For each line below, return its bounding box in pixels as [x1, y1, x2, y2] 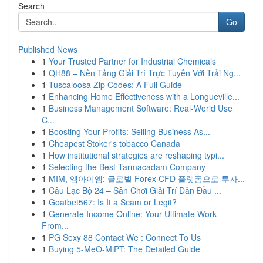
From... [42, 220, 69, 231]
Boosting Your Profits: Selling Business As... [49, 126, 210, 137]
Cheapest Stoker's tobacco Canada [49, 137, 180, 149]
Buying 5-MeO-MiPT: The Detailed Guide [49, 243, 200, 255]
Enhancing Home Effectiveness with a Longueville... [49, 90, 240, 102]
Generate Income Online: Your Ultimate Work [49, 208, 217, 220]
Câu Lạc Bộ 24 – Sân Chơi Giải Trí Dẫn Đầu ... [49, 184, 221, 196]
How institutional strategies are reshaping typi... [49, 149, 224, 161]
